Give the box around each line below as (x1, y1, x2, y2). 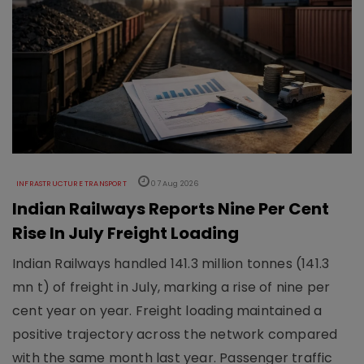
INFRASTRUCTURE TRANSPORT (16, 179, 127, 189)
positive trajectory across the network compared (12, 325, 338, 344)
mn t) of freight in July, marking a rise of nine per (12, 278, 331, 297)
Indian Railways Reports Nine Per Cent (12, 197, 329, 221)
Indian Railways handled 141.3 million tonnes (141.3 (12, 254, 330, 274)
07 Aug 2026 (149, 179, 199, 189)
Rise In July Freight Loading (12, 222, 239, 245)
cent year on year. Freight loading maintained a (12, 301, 323, 321)
